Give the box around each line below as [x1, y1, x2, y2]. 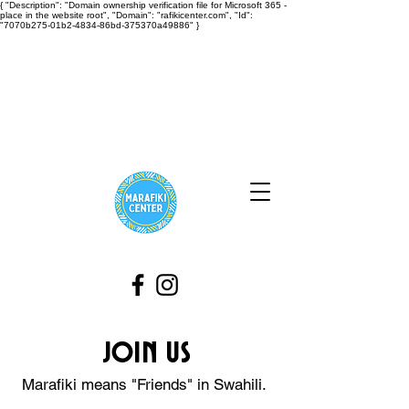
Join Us [101, 339, 191, 368]
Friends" [136, 375, 193, 393]
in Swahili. [192, 375, 271, 393]
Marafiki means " [21, 375, 137, 393]
